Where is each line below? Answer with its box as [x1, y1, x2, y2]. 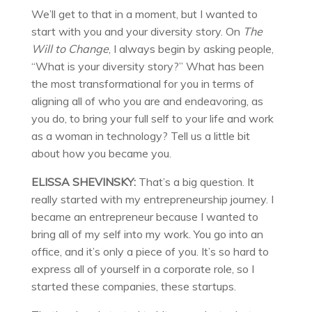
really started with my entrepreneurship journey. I [31, 192, 274, 206]
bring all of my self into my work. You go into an [31, 226, 263, 241]
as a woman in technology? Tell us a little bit [31, 128, 250, 143]
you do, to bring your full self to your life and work [31, 111, 274, 125]
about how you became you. [31, 146, 171, 160]
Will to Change [31, 41, 109, 56]
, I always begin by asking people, [108, 41, 274, 56]
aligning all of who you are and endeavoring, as [31, 93, 263, 108]
